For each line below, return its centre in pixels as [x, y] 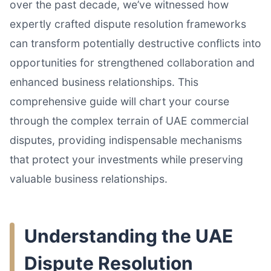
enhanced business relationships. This [104, 82]
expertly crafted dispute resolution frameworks [128, 24]
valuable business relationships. [89, 179]
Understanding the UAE [129, 236]
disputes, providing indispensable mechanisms [126, 140]
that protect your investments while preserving [126, 160]
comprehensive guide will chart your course [119, 102]
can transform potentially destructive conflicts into [135, 44]
